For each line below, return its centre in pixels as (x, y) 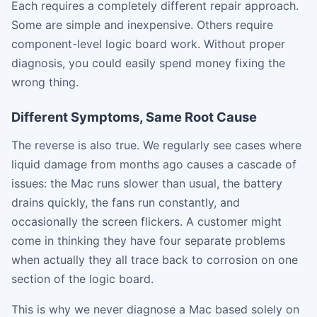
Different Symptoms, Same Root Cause (134, 116)
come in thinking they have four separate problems (148, 240)
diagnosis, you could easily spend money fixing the (148, 63)
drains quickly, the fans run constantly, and (126, 202)
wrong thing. (45, 82)
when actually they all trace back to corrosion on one (155, 259)
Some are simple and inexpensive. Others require (142, 24)
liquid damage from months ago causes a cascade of (154, 164)
